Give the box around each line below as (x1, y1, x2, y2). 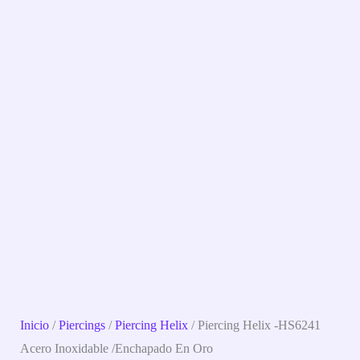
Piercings (59, 317, 106, 333)
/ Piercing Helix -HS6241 (188, 317, 321, 333)
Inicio (20, 317, 50, 333)
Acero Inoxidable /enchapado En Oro (20, 341, 214, 357)
